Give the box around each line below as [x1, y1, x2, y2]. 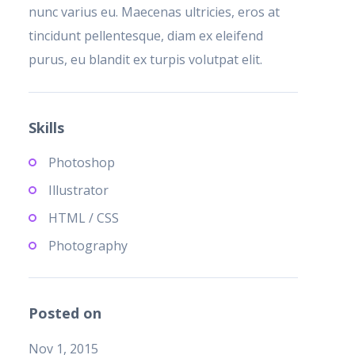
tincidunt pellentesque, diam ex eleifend [28, 27, 263, 45]
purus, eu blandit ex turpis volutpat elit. [28, 51, 262, 69]
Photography [48, 237, 128, 255]
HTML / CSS [48, 209, 119, 227]
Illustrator [48, 181, 109, 200]
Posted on [28, 303, 101, 323]
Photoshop [48, 154, 115, 172]
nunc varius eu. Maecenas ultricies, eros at [28, 3, 280, 21]
